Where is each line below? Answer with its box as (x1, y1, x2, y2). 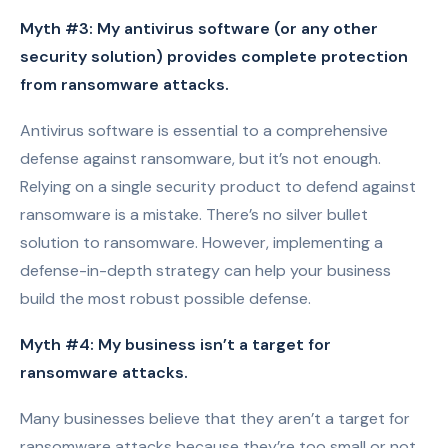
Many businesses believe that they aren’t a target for (20, 408, 410, 429)
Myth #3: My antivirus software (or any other (20, 18, 378, 39)
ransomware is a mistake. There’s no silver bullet (20, 204, 368, 225)
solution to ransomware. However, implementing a (20, 232, 383, 253)
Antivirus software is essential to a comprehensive (20, 120, 388, 141)
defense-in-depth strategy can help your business (20, 260, 391, 281)
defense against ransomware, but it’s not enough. (20, 148, 381, 169)
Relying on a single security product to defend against (20, 176, 416, 197)
